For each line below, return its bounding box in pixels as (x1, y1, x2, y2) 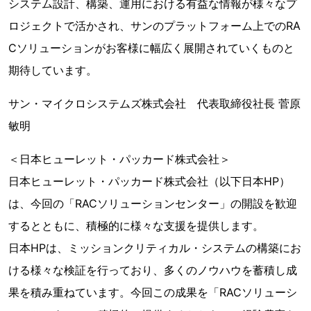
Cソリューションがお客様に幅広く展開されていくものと (8, 41, 294, 55)
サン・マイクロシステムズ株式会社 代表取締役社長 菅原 (8, 96, 301, 110)
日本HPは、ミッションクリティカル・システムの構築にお (8, 241, 301, 255)
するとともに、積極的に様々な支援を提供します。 (8, 219, 264, 233)
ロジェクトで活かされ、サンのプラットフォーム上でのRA (8, 19, 301, 33)
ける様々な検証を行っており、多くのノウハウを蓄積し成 (8, 263, 297, 277)
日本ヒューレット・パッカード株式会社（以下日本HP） (8, 174, 290, 188)
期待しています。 (8, 63, 97, 77)
